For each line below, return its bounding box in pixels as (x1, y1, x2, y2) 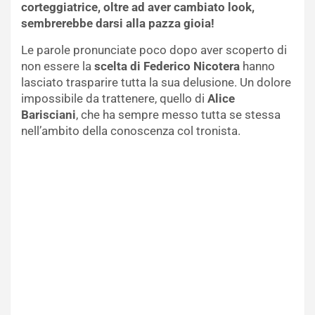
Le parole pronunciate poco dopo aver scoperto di (21, 43, 287, 58)
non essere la (21, 59, 94, 74)
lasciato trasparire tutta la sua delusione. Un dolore (21, 75, 291, 90)
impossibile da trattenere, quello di (21, 91, 207, 106)
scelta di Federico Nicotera (94, 59, 240, 74)
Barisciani (21, 108, 76, 122)
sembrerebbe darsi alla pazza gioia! (21, 16, 214, 31)
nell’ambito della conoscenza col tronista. (21, 124, 240, 139)
